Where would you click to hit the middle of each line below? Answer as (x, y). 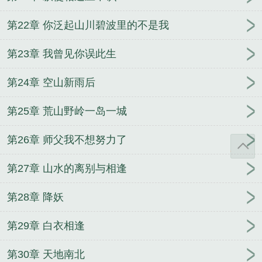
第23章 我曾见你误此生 (62, 54)
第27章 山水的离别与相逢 (67, 169)
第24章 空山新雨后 (51, 83)
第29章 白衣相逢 (46, 226)
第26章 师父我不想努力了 (67, 140)
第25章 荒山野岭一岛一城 (67, 111)
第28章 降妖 (35, 197)
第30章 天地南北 (46, 255)
